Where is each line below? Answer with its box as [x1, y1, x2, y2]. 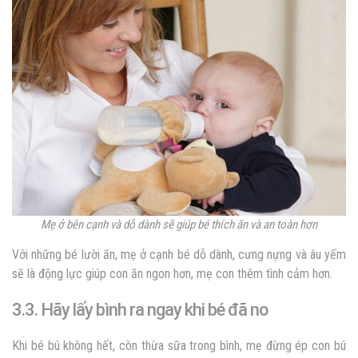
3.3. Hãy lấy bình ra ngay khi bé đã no [12, 300, 268, 320]
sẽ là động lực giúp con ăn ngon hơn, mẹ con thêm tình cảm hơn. [12, 266, 336, 282]
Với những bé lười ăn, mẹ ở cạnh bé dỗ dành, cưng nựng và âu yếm [12, 247, 346, 263]
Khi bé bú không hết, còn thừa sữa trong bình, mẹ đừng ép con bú [12, 338, 346, 354]
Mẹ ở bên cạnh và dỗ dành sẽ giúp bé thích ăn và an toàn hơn [41, 217, 317, 233]
